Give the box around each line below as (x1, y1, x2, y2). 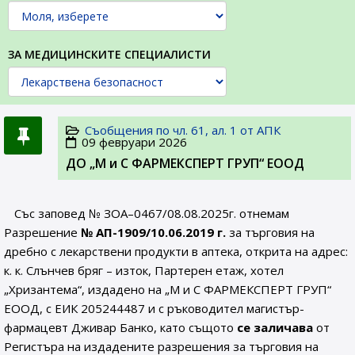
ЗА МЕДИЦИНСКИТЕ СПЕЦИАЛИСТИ (8, 47, 211, 62)
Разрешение (4, 224, 81, 240)
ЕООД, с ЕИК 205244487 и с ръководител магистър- (4, 300, 304, 316)
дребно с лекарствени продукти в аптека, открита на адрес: (4, 243, 348, 259)
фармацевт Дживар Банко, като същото (4, 319, 237, 335)
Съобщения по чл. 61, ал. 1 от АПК (85, 122, 281, 138)
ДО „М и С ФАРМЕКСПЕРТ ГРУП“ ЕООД (66, 155, 304, 172)
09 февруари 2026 (82, 134, 187, 150)
